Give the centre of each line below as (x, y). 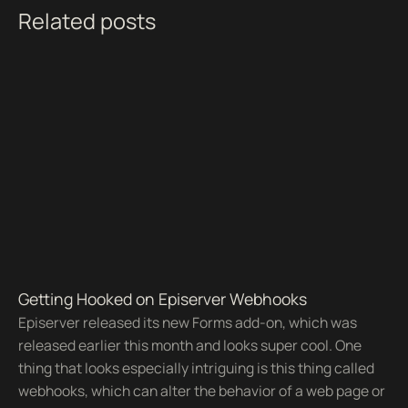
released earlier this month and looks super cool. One (189, 345)
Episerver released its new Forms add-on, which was (187, 322)
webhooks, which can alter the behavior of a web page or (201, 390)
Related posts (87, 21)
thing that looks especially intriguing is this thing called (196, 367)
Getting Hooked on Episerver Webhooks (162, 298)
